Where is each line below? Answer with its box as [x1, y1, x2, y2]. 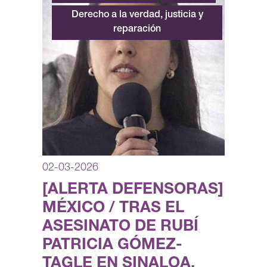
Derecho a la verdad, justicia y [71, 11, 203, 21]
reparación [113, 25, 161, 35]
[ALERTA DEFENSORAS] [42, 182, 223, 198]
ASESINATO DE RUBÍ [42, 219, 198, 235]
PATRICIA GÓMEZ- [42, 238, 182, 254]
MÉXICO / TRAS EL [42, 201, 184, 217]
